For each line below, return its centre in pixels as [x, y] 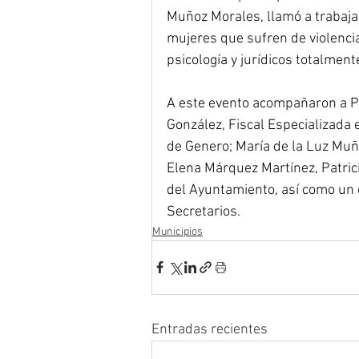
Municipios [177, 232]
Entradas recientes [210, 329]
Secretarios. [204, 212]
